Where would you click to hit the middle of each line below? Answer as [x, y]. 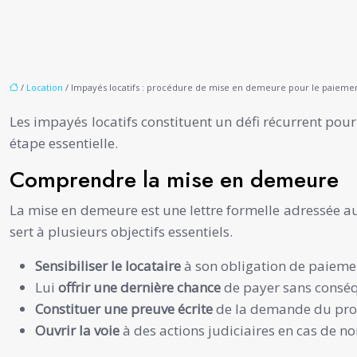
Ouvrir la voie [79, 330]
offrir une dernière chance [141, 287]
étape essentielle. [64, 143]
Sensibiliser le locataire [110, 265]
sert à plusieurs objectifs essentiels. [121, 231]
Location [45, 87]
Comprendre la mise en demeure [174, 179]
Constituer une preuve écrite [126, 308]
